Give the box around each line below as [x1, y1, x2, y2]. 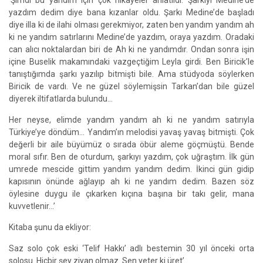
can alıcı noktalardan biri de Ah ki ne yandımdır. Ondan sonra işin [9, 45, 254, 54]
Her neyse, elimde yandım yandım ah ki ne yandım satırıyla [9, 115, 254, 124]
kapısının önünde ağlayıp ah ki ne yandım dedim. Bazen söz [9, 177, 254, 186]
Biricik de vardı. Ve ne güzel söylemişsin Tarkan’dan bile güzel [9, 82, 254, 91]
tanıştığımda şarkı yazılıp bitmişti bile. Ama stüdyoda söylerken [9, 69, 254, 79]
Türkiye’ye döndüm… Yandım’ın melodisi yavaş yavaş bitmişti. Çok [9, 127, 254, 137]
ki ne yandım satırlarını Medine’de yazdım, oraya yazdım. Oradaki [9, 32, 254, 42]
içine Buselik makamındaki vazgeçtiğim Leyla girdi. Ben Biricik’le [9, 57, 254, 66]
